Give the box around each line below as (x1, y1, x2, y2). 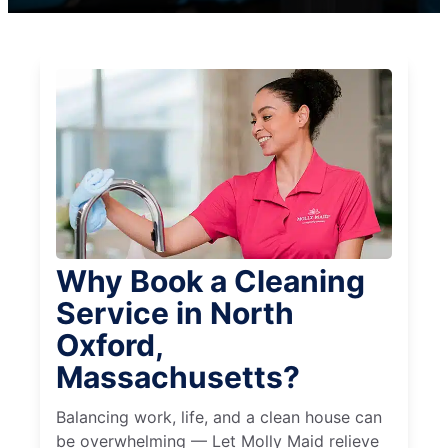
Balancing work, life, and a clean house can (56, 407, 382, 428)
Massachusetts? (56, 359, 300, 396)
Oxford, (56, 327, 163, 364)
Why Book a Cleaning (56, 263, 365, 300)
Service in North (56, 295, 294, 332)
